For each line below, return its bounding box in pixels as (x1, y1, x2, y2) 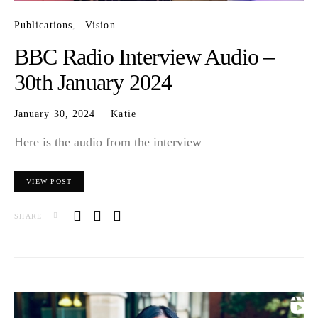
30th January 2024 (14, 70, 172, 96)
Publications (14, 19, 72, 31)
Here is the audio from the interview (14, 135, 202, 150)
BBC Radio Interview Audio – (14, 44, 275, 70)
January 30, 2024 (14, 108, 96, 120)
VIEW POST (26, 177, 72, 186)
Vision (85, 19, 116, 31)
